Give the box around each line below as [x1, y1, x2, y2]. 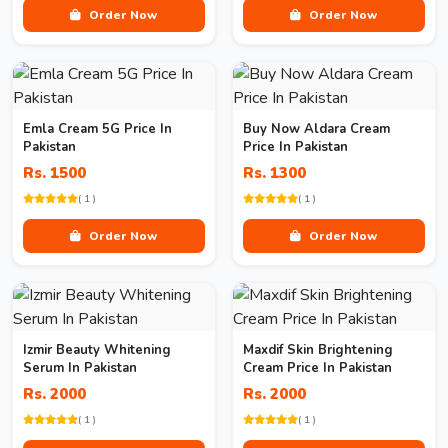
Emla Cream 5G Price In [23, 120, 172, 138]
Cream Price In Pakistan [243, 359, 392, 377]
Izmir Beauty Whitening [23, 341, 171, 359]
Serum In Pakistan [23, 359, 137, 377]
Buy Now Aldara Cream [243, 120, 390, 138]
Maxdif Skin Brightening [243, 341, 393, 359]
